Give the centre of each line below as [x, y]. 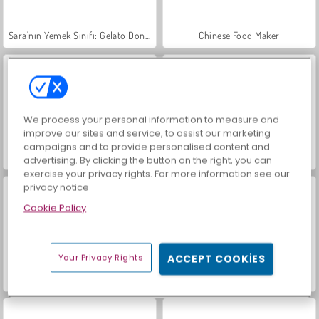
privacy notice [57, 187]
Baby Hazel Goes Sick [80, 278]
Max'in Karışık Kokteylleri [239, 157]
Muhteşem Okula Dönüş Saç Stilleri [239, 278]
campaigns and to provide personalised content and [147, 146]
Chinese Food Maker [239, 35]
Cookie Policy [55, 207]
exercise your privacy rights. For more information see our [157, 173]
